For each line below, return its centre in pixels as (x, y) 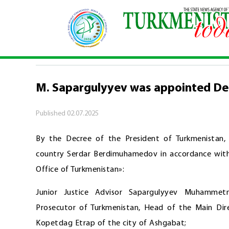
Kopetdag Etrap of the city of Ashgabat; (111, 223)
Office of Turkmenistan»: (80, 170)
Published (51, 114)
